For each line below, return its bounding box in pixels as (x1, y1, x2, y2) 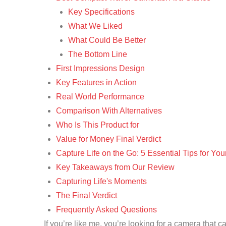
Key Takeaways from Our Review (56, 163, 175, 172)
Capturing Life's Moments (56, 177, 147, 186)
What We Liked (68, 22, 123, 30)
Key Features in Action (56, 78, 137, 87)
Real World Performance (56, 92, 144, 101)
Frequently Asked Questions (56, 205, 157, 214)
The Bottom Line (68, 50, 127, 59)
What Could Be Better (68, 36, 146, 44)
